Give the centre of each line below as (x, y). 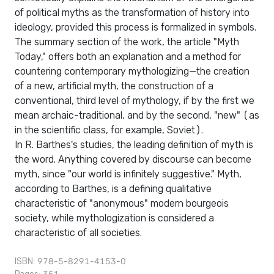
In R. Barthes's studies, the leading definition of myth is (134, 145)
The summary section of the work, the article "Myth (127, 42)
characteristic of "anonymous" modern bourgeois (122, 204)
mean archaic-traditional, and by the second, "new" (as (137, 116)
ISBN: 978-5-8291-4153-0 (70, 262)
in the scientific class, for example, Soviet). (109, 130)
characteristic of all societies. (78, 233)
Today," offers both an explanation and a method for (128, 57)
